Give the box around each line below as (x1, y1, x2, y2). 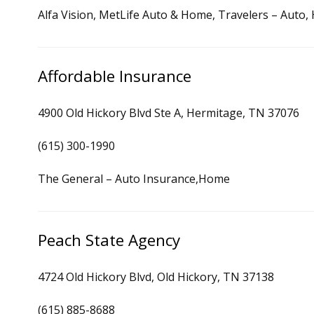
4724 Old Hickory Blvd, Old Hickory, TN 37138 (38, 269, 274, 285)
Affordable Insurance (38, 65, 191, 87)
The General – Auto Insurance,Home (38, 171, 230, 186)
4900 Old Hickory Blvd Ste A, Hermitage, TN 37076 (38, 105, 299, 121)
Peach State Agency (38, 229, 180, 251)
